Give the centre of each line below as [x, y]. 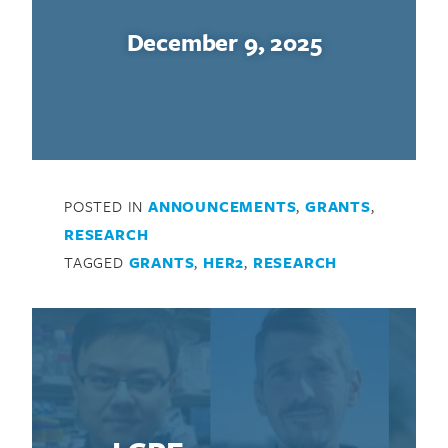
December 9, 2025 [224, 42]
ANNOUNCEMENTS [222, 206]
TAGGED [96, 262]
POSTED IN [106, 206]
